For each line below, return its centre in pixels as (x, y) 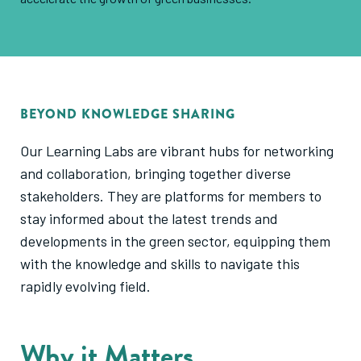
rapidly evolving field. (85, 286)
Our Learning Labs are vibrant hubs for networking (177, 150)
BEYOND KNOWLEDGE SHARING (128, 114)
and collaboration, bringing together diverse (156, 173)
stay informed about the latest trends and (149, 218)
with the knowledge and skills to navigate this (160, 263)
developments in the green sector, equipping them (175, 241)
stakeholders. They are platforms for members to (171, 195)
